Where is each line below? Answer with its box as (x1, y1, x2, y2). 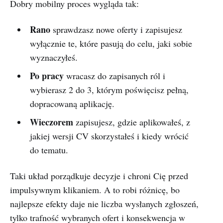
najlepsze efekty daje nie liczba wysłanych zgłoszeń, (10, 198, 199, 210)
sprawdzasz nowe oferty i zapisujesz (50, 23, 182, 35)
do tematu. (29, 144, 68, 156)
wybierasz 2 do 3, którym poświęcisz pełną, (29, 84, 189, 96)
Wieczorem (29, 115, 73, 128)
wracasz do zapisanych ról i (63, 70, 165, 82)
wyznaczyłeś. (29, 51, 78, 63)
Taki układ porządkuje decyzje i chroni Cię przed (10, 170, 188, 182)
